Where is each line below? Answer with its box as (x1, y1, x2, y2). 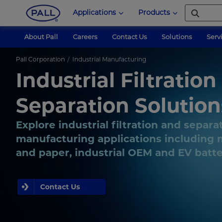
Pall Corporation (16, 55, 65, 63)
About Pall (24, 33, 58, 41)
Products (138, 8, 170, 17)
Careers (72, 33, 97, 41)
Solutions (161, 33, 192, 41)
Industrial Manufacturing (72, 55, 146, 63)
